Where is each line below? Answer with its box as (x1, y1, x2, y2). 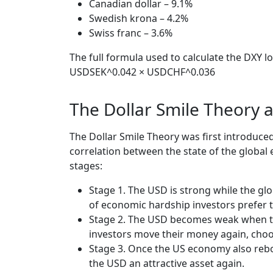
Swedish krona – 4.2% (89, 11, 188, 25)
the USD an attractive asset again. (89, 257, 244, 271)
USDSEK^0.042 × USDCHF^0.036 (69, 65, 215, 79)
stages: (69, 159, 102, 173)
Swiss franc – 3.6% (89, 26, 172, 40)
